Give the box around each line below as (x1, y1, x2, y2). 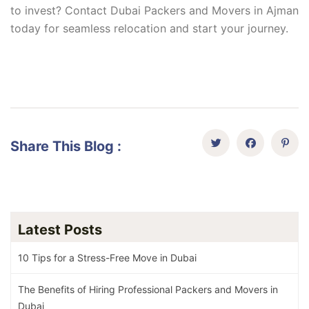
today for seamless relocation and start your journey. (10, 21, 288, 36)
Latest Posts (18, 221, 102, 239)
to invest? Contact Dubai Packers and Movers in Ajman (10, 3, 299, 18)
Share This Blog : (10, 137, 121, 154)
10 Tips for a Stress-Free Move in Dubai (18, 252, 197, 264)
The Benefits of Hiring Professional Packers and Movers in (18, 283, 278, 296)
